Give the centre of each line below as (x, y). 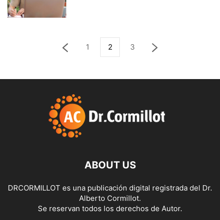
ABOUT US (110, 165)
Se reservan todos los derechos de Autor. (110, 208)
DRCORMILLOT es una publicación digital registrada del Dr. (110, 188)
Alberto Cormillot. (110, 198)
